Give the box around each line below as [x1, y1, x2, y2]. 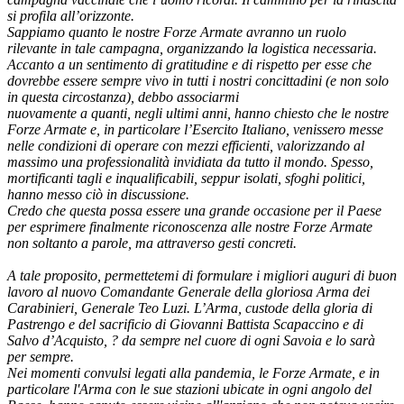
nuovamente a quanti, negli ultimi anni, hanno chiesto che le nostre [7, 106, 389, 122]
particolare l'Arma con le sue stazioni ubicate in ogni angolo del [7, 381, 372, 398]
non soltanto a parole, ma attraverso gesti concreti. [7, 235, 297, 252]
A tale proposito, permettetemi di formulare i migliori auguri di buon [7, 268, 397, 284]
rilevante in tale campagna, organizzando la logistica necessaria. [7, 41, 377, 57]
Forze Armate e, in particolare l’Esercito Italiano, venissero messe [7, 122, 383, 138]
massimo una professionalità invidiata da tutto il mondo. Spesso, [7, 154, 373, 170]
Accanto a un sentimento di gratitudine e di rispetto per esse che [7, 57, 372, 73]
